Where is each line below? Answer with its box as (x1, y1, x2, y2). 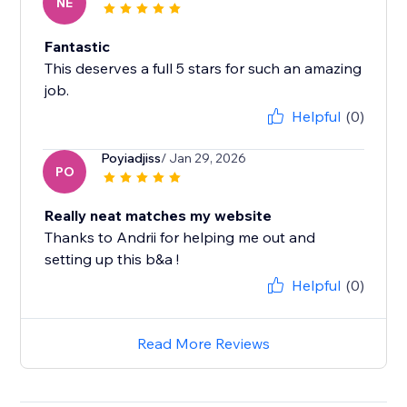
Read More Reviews (137, 334, 270, 353)
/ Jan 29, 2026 (161, 150, 247, 167)
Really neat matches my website (45, 206, 273, 225)
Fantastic (45, 37, 111, 56)
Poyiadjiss (101, 150, 162, 167)
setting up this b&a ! (45, 250, 180, 269)
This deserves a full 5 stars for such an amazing (45, 59, 362, 78)
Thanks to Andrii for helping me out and (45, 228, 316, 247)
